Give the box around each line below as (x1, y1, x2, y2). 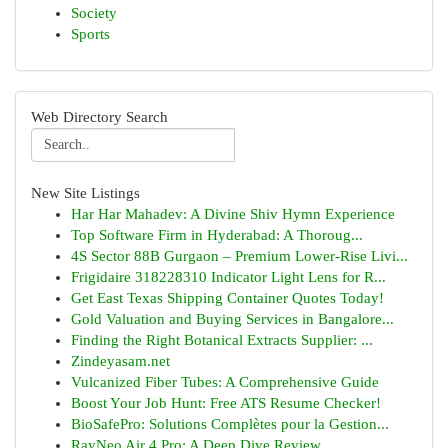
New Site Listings (31, 185, 140, 201)
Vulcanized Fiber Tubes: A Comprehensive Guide (71, 374, 379, 390)
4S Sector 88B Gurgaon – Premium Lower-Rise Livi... (71, 248, 408, 264)
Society (71, 5, 117, 21)
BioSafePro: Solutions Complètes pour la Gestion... (71, 416, 389, 432)
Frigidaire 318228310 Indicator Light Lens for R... (71, 269, 386, 285)
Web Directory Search (31, 109, 168, 125)
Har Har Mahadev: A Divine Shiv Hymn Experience (71, 206, 395, 222)
